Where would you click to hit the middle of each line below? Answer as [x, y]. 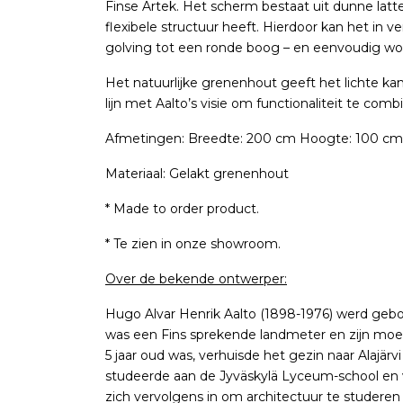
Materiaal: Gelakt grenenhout [197, 173]
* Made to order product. [182, 208]
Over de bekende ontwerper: [196, 278]
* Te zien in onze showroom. [193, 243]
